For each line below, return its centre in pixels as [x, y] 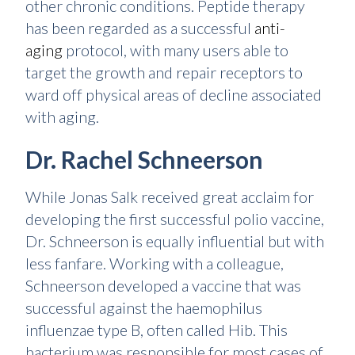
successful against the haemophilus [144, 307]
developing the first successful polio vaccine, [175, 219]
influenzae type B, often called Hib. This [157, 330]
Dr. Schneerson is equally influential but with [175, 241]
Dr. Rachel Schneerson [144, 159]
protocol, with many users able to [176, 50]
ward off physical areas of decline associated [174, 94]
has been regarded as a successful [140, 28]
